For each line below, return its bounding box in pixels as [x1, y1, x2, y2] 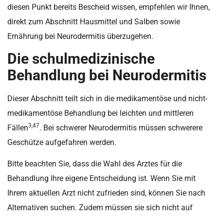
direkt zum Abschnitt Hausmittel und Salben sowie [7, 17, 180, 26]
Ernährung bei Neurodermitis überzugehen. [7, 31, 153, 41]
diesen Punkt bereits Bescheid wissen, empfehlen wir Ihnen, [7, 2, 210, 12]
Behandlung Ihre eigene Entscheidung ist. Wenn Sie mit [7, 174, 196, 183]
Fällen [7, 123, 28, 132]
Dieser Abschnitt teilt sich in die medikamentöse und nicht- [7, 93, 207, 103]
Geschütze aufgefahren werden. [7, 137, 116, 147]
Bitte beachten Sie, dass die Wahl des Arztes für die [7, 159, 182, 169]
